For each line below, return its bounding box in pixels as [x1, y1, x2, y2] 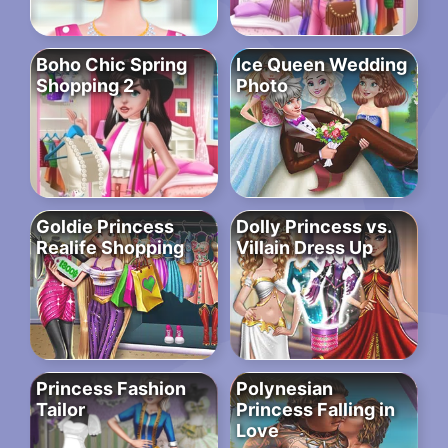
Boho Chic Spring [36, 54, 187, 76]
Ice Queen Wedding [236, 54, 407, 76]
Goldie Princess [36, 216, 174, 238]
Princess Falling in [236, 399, 395, 421]
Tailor [36, 399, 85, 421]
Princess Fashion [36, 378, 186, 400]
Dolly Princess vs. [236, 216, 391, 238]
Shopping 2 [36, 75, 134, 97]
